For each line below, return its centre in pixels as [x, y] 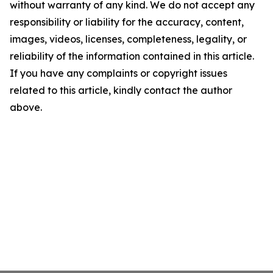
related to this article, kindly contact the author [121, 90]
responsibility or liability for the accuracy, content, [127, 22]
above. [26, 107]
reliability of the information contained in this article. [132, 56]
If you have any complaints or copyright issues [119, 73]
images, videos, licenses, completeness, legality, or [128, 39]
